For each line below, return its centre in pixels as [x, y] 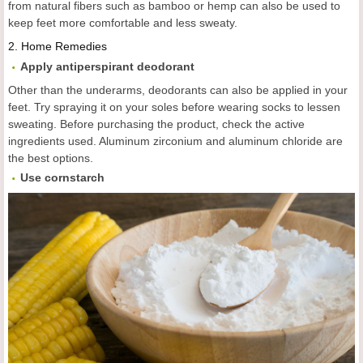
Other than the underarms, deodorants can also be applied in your [178, 90]
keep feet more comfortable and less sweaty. [123, 22]
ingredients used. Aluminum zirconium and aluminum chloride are [175, 141]
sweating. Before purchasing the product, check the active [156, 124]
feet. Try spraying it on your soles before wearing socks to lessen [174, 107]
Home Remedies [64, 46]
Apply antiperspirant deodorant [107, 66]
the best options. [51, 158]
